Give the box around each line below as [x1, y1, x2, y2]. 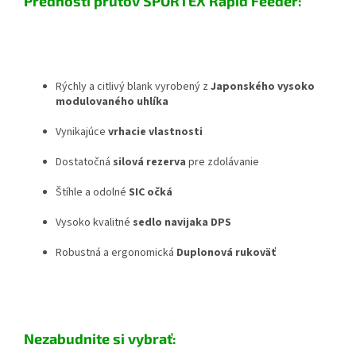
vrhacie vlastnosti [108, 123, 203, 140]
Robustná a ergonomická [56, 244, 176, 261]
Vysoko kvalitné [56, 214, 133, 230]
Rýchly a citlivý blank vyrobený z [56, 78, 211, 95]
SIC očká [129, 184, 172, 200]
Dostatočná [56, 153, 113, 170]
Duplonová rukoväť [176, 244, 276, 261]
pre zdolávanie [186, 153, 259, 170]
